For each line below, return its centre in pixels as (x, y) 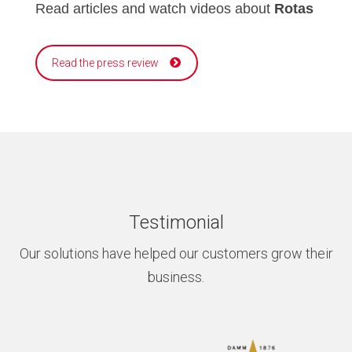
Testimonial (176, 222)
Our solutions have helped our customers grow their (176, 253)
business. (176, 277)
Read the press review (105, 62)
